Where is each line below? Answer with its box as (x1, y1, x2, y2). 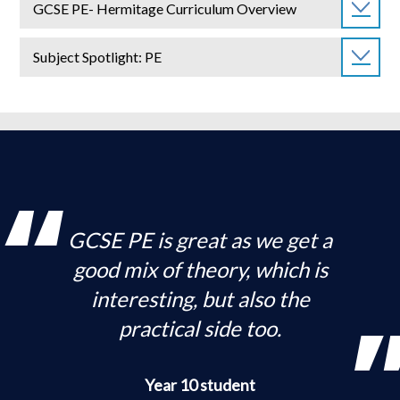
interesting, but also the (90, 286, 310, 312)
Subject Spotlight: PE (32, 48, 162, 66)
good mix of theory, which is (72, 256, 328, 283)
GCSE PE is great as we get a (68, 227, 332, 254)
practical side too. (119, 315, 281, 342)
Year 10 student (145, 375, 255, 396)
